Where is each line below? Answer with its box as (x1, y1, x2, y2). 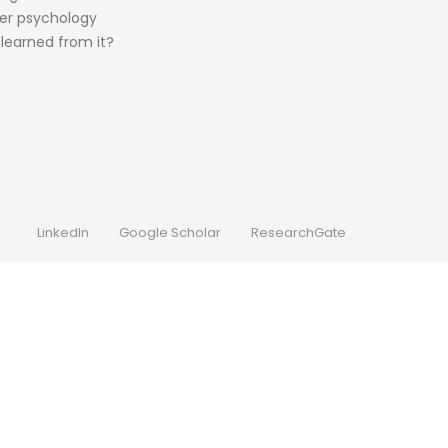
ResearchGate (251, 223, 346, 242)
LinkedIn (37, 223, 89, 242)
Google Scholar (119, 223, 221, 242)
